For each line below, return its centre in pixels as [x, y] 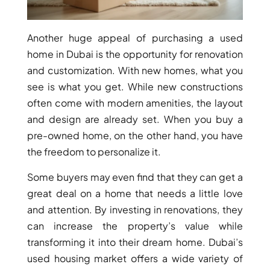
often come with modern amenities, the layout [135, 102]
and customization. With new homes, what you [135, 70]
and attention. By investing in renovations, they [135, 209]
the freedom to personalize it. [94, 151]
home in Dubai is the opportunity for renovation [135, 54]
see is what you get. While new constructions [135, 86]
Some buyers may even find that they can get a [135, 177]
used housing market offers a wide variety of [135, 258]
